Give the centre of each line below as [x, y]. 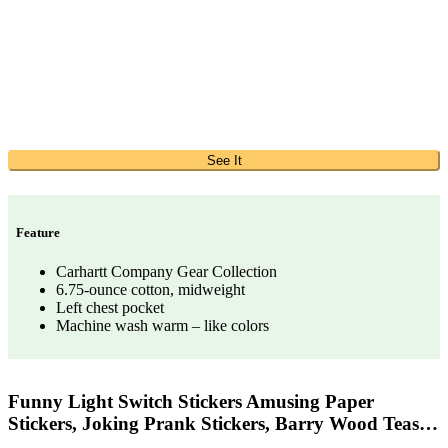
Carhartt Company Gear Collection [166, 272]
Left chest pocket [110, 308]
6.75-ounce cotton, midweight [150, 290]
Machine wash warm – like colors [162, 326]
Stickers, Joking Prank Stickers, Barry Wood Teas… [223, 424]
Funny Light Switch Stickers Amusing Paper [191, 402]
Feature [38, 233]
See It [224, 161]
